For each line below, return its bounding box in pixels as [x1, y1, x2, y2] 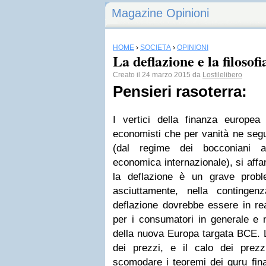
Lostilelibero [202, 71, 242, 79]
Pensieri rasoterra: [113, 83, 247, 100]
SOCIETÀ [140, 43, 171, 52]
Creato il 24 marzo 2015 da [113, 71, 202, 79]
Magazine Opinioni [112, 7, 209, 20]
